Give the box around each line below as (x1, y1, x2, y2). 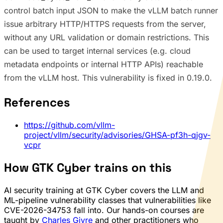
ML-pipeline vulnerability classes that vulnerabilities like (4, 195, 211, 206)
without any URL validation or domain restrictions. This (4, 32, 209, 43)
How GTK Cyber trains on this (4, 160, 172, 176)
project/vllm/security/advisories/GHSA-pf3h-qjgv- (24, 130, 211, 140)
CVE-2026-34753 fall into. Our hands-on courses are (4, 205, 204, 216)
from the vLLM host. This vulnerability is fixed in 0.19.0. (4, 73, 212, 83)
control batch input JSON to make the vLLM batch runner (4, 5, 218, 16)
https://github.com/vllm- (24, 120, 115, 130)
